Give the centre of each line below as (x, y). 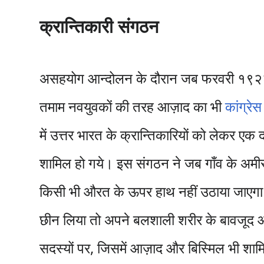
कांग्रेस (244, 106)
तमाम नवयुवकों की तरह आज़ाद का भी (133, 106)
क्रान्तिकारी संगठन (99, 26)
